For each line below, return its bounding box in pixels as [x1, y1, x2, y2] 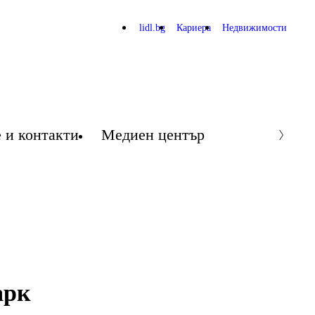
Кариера [176, 22, 211, 33]
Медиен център [101, 126, 205, 143]
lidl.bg [139, 22, 165, 33]
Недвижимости [222, 22, 287, 33]
